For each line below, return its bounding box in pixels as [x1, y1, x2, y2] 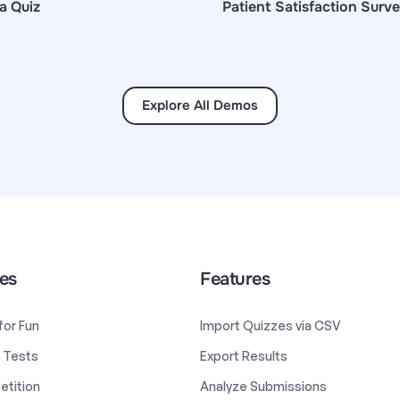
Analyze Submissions [200, 378, 327, 394]
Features [200, 267, 270, 290]
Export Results [200, 347, 287, 363]
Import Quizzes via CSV [200, 317, 341, 333]
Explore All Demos [142, 96, 258, 114]
